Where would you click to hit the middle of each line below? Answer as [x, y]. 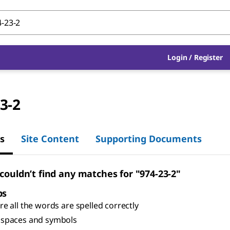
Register [208, 57]
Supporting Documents [149, 138]
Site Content [50, 138]
